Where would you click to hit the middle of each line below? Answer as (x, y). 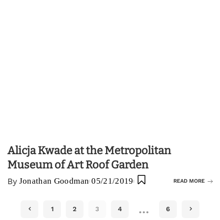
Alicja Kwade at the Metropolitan (89, 151)
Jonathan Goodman (54, 181)
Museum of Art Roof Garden (78, 165)
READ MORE (189, 181)
